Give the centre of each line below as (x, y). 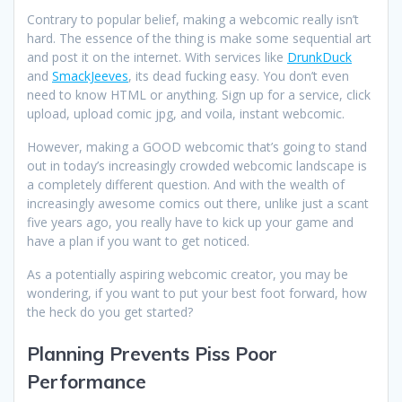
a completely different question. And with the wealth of (186, 184)
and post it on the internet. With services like (157, 57)
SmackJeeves (90, 75)
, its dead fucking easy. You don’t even (239, 75)
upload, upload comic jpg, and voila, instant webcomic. (186, 113)
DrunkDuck (319, 57)
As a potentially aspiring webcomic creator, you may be (188, 274)
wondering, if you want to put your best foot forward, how (197, 293)
